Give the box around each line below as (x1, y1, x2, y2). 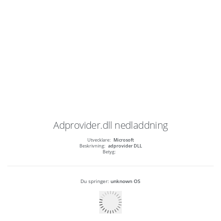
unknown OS (110, 178, 141, 185)
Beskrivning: (79, 143, 105, 149)
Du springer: (80, 178, 110, 185)
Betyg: (103, 149, 115, 155)
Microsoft (113, 137, 134, 144)
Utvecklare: (87, 137, 110, 144)
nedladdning (114, 118, 168, 132)
